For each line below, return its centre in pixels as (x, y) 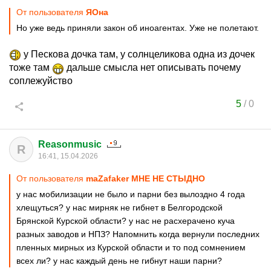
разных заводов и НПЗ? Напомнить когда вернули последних (138, 234)
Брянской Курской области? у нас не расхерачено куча (126, 221)
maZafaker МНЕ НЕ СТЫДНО (145, 178)
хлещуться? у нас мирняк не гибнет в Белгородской (119, 207)
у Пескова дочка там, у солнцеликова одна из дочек (138, 54)
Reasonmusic (70, 144)
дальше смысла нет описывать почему (152, 67)
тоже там (31, 67)
